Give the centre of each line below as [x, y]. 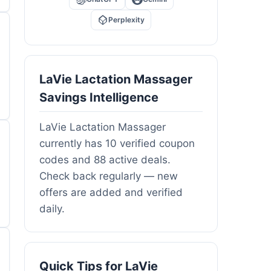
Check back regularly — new [109, 176]
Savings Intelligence [99, 97]
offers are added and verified [111, 192]
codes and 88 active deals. [105, 159]
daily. [52, 208]
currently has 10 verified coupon [117, 143]
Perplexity [126, 19]
